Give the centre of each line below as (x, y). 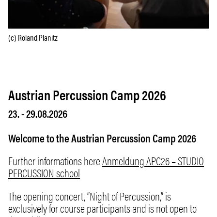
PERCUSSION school (44, 173)
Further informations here (55, 161)
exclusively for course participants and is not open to (102, 208)
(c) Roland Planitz (33, 37)
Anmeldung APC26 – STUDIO (153, 161)
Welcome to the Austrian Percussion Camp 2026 (102, 138)
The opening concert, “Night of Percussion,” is (90, 196)
